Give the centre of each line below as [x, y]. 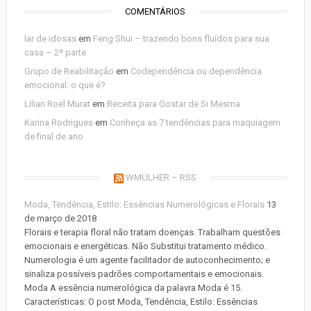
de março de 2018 [60, 218]
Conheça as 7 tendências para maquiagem [195, 123]
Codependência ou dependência [196, 71]
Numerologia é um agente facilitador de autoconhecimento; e [147, 260]
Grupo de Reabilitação [69, 71]
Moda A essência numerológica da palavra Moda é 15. [133, 288]
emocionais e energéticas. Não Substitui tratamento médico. [145, 246]
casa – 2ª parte [55, 52]
